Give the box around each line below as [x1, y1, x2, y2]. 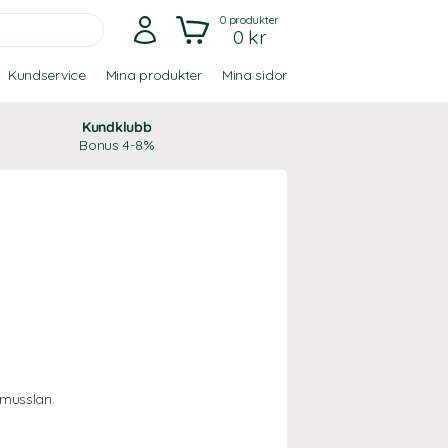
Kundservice [7, 66, 86, 84]
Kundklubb [81, 118, 152, 136]
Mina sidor [221, 66, 287, 84]
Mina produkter [105, 66, 202, 84]
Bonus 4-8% [79, 136, 155, 154]
